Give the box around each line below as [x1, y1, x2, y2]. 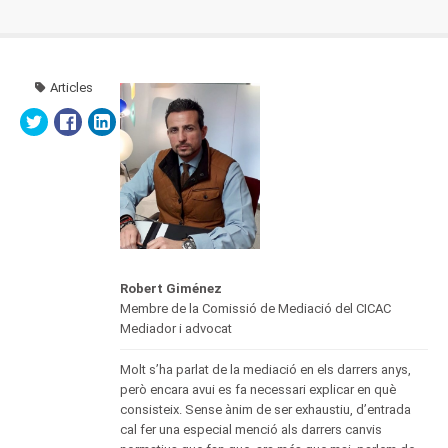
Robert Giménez [120, 281, 222, 297]
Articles [49, 79, 93, 95]
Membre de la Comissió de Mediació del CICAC [120, 301, 391, 317]
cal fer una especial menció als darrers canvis [120, 422, 382, 438]
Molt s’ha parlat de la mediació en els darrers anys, [120, 362, 411, 378]
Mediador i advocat [120, 321, 232, 337]
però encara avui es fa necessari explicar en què [120, 382, 396, 398]
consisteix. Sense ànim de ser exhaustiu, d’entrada [120, 402, 411, 418]
